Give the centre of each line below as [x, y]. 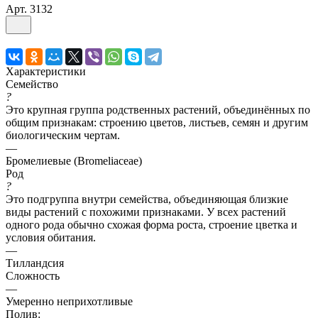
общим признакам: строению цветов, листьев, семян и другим [157, 122]
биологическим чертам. [63, 135]
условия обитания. [51, 237]
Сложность [33, 275]
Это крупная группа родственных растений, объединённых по [158, 109]
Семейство [32, 84]
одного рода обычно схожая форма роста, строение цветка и [152, 224]
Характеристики [46, 71]
